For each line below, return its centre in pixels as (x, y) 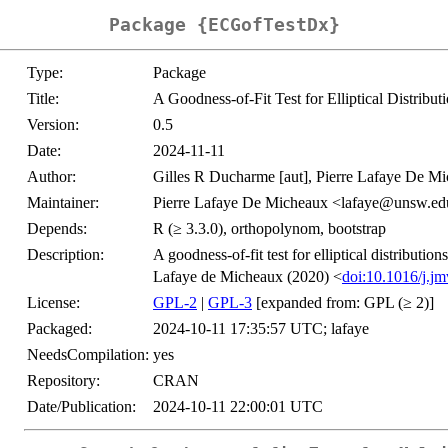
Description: (65, 255)
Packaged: (59, 329)
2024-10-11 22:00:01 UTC (238, 407)
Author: (51, 177)
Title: (43, 99)
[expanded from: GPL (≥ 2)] (343, 303)
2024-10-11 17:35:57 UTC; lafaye (261, 329)
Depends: (57, 229)
